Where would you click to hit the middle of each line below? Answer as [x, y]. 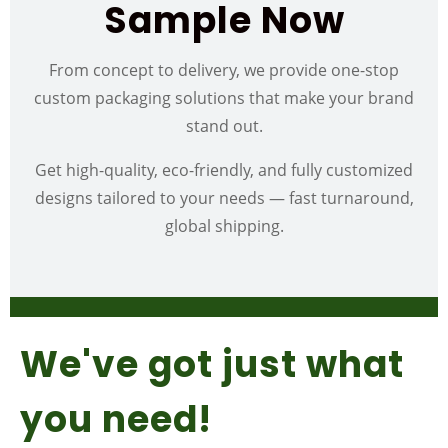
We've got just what [212, 364]
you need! [116, 419]
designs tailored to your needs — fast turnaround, [224, 197]
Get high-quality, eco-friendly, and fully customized [224, 169]
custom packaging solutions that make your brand [224, 97]
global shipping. [224, 225]
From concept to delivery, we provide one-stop [224, 69]
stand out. [224, 125]
